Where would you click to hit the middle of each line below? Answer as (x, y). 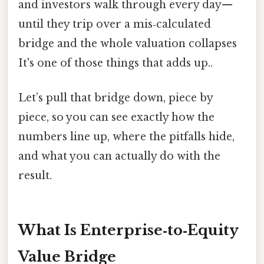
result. (35, 176)
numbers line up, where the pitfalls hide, (126, 137)
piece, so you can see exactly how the (116, 118)
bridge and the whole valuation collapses (128, 43)
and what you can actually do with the (119, 156)
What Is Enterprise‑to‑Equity (128, 230)
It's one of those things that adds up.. (115, 63)
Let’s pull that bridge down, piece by (115, 98)
